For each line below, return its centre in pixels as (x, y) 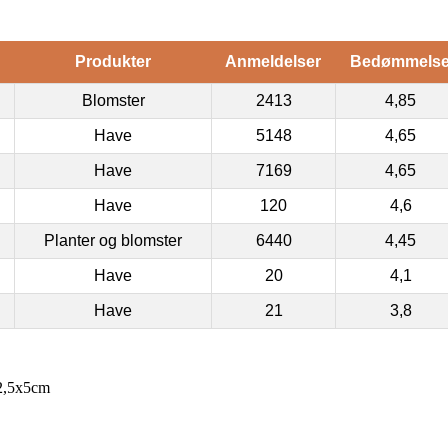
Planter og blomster (113, 240)
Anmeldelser (273, 61)
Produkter (112, 61)
